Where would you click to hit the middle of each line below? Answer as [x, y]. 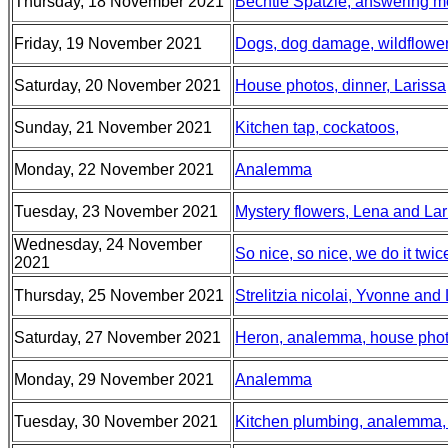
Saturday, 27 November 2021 [117, 337]
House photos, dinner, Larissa [340, 85]
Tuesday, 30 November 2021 [116, 421]
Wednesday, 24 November [108, 244]
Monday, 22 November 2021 [114, 169]
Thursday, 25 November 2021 [119, 295]
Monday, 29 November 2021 [114, 379]
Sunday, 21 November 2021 [113, 127]
